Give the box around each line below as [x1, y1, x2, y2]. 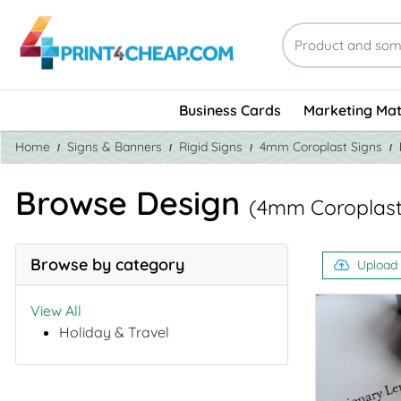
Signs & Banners [67, 138, 162, 155]
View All [30, 301, 81, 320]
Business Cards [178, 101, 281, 120]
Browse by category [30, 253, 184, 275]
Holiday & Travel [59, 322, 169, 341]
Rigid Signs [179, 138, 243, 155]
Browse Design [15, 182, 249, 223]
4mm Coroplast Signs [260, 138, 382, 155]
